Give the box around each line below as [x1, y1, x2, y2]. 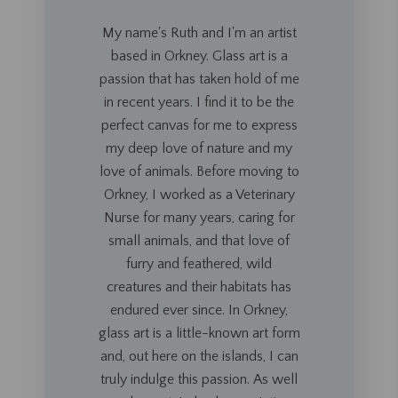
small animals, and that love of [108, 233, 290, 249]
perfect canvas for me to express [100, 117, 298, 133]
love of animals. [99, 163, 196, 179]
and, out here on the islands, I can [99, 348, 298, 364]
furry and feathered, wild [126, 256, 272, 272]
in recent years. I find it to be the [104, 94, 294, 110]
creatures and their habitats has [107, 279, 291, 295]
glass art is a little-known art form [98, 325, 300, 341]
